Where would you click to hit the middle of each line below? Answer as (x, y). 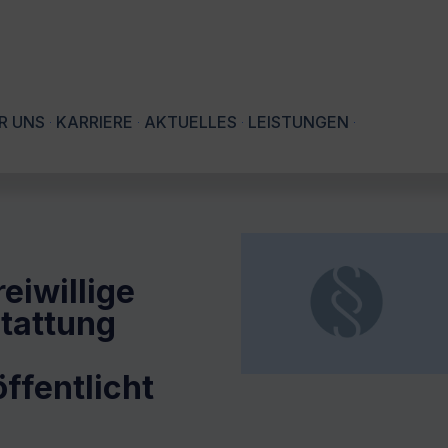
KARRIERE (94, 122)
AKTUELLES (190, 122)
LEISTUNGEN (298, 122)
